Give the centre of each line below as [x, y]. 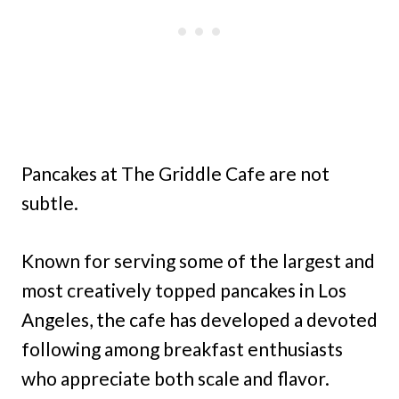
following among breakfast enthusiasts [182, 348]
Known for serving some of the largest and [198, 260]
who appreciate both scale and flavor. [175, 378]
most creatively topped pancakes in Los [184, 289]
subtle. [50, 202]
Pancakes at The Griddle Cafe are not [175, 173]
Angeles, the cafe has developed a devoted [199, 319]
